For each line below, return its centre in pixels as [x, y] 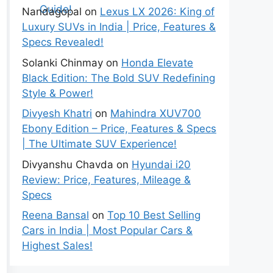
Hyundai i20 [161, 164]
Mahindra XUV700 [156, 113]
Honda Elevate [157, 62]
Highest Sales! [57, 246]
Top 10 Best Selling [154, 215]
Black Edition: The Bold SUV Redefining [119, 78]
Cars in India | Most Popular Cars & [107, 230]
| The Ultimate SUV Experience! [99, 144]
